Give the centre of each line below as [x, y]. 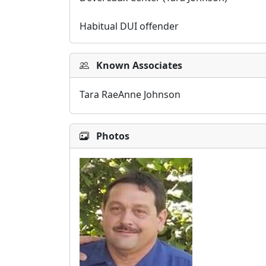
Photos [113, 136]
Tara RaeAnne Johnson [130, 94]
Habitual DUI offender [129, 26]
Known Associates [139, 65]
